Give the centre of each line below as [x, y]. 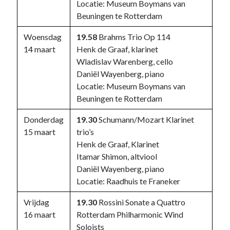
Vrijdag [37, 202]
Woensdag [43, 37]
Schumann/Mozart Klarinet [146, 119]
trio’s [85, 132]
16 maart [40, 214]
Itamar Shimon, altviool [117, 156]
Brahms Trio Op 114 [134, 37]
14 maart [40, 49]
